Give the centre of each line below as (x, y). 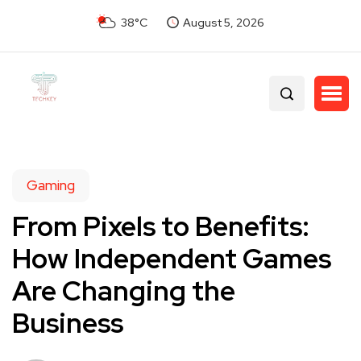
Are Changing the (124, 290)
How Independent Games (172, 258)
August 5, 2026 (224, 23)
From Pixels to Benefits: (161, 226)
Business (68, 323)
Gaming (51, 185)
